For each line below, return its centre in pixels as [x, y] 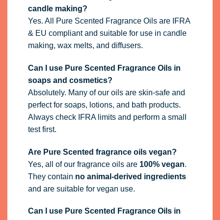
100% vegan [162, 164]
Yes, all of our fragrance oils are [83, 164]
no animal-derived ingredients [130, 176]
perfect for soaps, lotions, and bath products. [104, 105]
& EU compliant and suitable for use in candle [107, 33]
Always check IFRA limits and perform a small [107, 117]
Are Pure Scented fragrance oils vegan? [102, 152]
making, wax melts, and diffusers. [85, 46]
